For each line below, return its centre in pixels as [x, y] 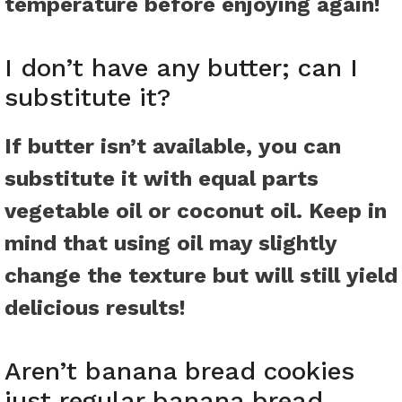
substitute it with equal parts [162, 179]
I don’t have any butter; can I [181, 68]
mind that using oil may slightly [170, 244]
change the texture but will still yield [201, 276]
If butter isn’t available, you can [173, 147]
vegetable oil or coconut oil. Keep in [196, 211]
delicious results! [95, 308]
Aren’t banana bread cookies [179, 371]
